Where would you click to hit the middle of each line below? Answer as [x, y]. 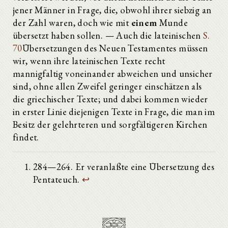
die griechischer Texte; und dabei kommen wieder [110, 99]
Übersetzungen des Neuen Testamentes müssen [115, 48]
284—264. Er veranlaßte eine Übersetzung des [124, 166]
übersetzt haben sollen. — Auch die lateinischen [108, 35]
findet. [26, 137]
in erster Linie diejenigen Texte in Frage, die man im [114, 111]
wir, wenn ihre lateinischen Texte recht [89, 61]
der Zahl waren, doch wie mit [72, 22]
